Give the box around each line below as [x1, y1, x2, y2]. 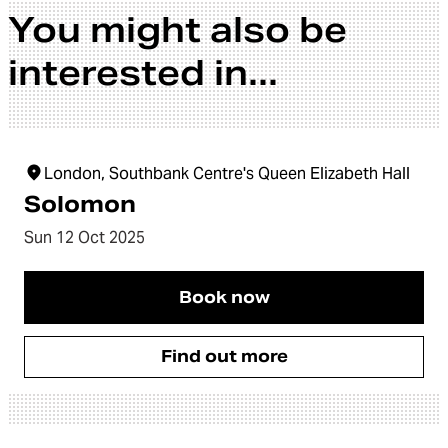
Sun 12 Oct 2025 [24, 227, 145, 248]
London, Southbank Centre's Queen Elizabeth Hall [44, 163, 410, 184]
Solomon [24, 190, 136, 218]
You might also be [8, 8, 347, 53]
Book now [178, 286, 270, 308]
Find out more [160, 346, 288, 367]
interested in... [8, 51, 278, 96]
